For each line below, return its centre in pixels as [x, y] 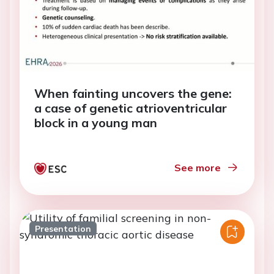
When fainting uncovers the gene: [133, 94]
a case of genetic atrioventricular [131, 108]
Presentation [63, 229]
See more [198, 168]
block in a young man [96, 123]
